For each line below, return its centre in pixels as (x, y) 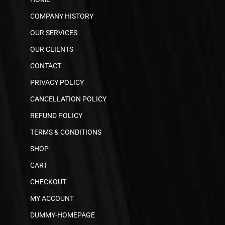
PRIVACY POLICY (57, 82)
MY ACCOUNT (52, 198)
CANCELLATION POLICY (68, 99)
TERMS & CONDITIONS (66, 132)
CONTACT (46, 66)
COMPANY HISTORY (62, 16)
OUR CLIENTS (52, 49)
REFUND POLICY (56, 115)
